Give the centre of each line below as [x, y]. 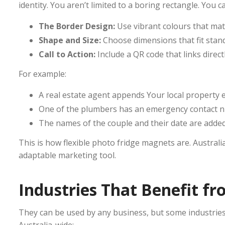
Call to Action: [67, 54]
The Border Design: [77, 26]
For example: [42, 74]
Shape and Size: [70, 40]
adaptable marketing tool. [67, 155]
